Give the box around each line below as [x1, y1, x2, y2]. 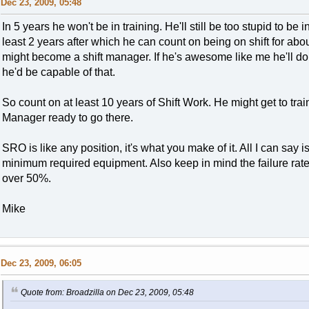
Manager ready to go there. [1, 112, 133, 124]
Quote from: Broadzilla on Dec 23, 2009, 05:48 [20, 288, 194, 298]
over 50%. [1, 172, 51, 185]
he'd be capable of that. [1, 66, 115, 79]
